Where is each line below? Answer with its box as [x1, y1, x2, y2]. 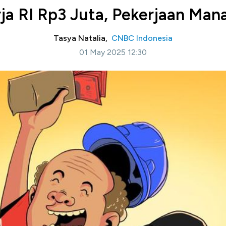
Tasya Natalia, [53, 33, 111, 43]
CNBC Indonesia [111, 33, 173, 43]
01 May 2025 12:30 [79, 47, 147, 57]
